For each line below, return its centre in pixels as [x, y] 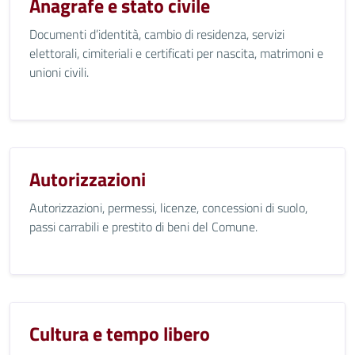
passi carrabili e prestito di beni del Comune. [143, 227]
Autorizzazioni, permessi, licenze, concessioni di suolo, [168, 208]
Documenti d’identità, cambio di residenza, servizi [157, 34]
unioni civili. [59, 72]
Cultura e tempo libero [120, 334]
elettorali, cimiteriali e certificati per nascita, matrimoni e [176, 53]
